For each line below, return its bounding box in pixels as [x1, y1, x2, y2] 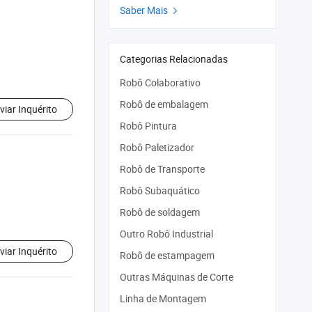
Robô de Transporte [120, 162, 205, 175]
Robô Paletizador [120, 141, 194, 154]
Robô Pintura [120, 119, 177, 132]
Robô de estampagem [120, 249, 214, 262]
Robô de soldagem [120, 205, 200, 219]
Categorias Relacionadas [120, 52, 228, 65]
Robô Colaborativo [120, 76, 201, 89]
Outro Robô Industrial [120, 227, 213, 240]
